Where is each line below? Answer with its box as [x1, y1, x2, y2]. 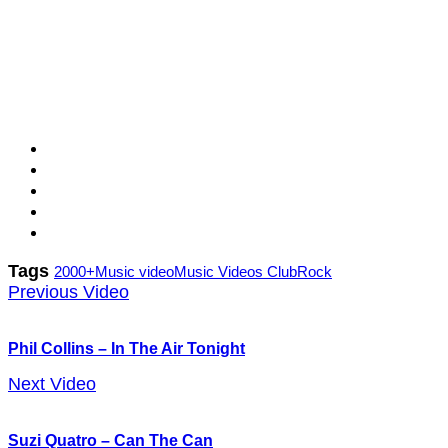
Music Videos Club [174, 263, 297, 281]
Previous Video [8, 282, 129, 303]
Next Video [8, 374, 96, 395]
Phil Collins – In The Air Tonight [8, 340, 245, 358]
